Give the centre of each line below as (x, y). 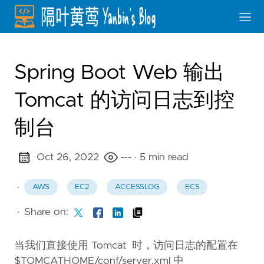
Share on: (46, 212)
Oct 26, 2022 (67, 157)
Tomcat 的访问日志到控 (124, 100)
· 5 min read (161, 157)
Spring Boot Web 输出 (119, 73)
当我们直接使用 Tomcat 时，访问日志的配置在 (126, 246)
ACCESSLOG (137, 187)
